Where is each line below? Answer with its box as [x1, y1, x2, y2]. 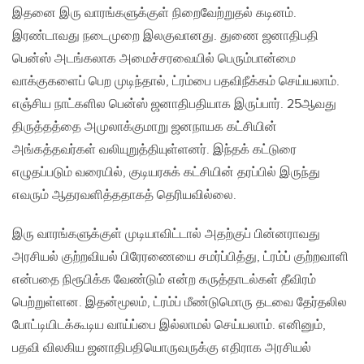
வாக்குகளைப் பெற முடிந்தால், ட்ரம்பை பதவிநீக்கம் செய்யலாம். [12, 74, 340, 90]
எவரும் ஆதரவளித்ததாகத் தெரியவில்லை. [12, 188, 236, 204]
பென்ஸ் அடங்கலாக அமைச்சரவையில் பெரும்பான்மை [12, 51, 296, 67]
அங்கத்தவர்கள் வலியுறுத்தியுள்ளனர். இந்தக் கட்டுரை [12, 142, 297, 158]
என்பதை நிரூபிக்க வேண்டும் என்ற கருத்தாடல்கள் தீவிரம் [12, 272, 316, 288]
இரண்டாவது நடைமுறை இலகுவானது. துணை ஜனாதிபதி [12, 28, 318, 45]
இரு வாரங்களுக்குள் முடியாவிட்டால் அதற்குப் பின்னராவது [12, 227, 320, 243]
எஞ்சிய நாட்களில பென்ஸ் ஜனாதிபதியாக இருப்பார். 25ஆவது [12, 97, 336, 113]
